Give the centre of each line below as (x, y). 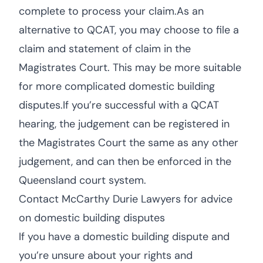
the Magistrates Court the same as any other (129, 143)
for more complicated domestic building (117, 86)
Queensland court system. (82, 180)
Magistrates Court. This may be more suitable (130, 68)
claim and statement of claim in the (105, 49)
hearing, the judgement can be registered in (124, 124)
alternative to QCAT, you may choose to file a (129, 30)
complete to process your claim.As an (111, 11)
